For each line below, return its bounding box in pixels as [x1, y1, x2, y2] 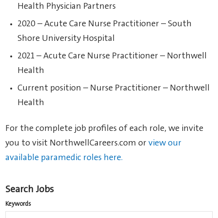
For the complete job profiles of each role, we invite [5, 124, 204, 133]
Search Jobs [5, 185, 54, 195]
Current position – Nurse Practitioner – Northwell [18, 84, 210, 93]
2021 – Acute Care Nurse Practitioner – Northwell [18, 52, 207, 61]
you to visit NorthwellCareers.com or [5, 139, 149, 148]
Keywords [5, 201, 32, 208]
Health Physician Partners [18, 2, 116, 11]
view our [148, 139, 182, 148]
